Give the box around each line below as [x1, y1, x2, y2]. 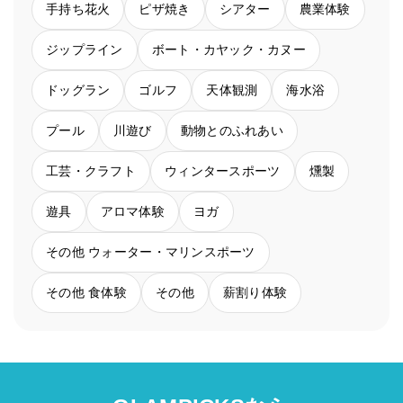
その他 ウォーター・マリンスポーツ [46, 245, 255, 260]
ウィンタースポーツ [164, 164, 281, 179]
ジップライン [46, 42, 123, 58]
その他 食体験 [46, 285, 127, 300]
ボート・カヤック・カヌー [151, 42, 307, 58]
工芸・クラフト [46, 164, 136, 179]
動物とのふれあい [180, 123, 283, 139]
